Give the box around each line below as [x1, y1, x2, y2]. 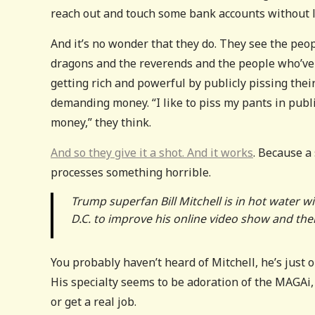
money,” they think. [51, 115, 151, 130]
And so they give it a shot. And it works [51, 145, 253, 160]
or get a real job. [51, 294, 136, 309]
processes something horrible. [51, 165, 211, 180]
